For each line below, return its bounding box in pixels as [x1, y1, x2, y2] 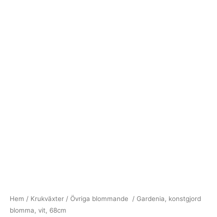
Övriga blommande [70, 194, 130, 202]
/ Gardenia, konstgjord [130, 194, 201, 202]
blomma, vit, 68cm [10, 206, 66, 214]
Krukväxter [31, 194, 64, 202]
